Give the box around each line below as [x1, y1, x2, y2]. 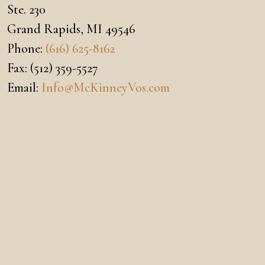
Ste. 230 [7, 2, 46, 18]
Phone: [7, 41, 46, 57]
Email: [7, 80, 41, 96]
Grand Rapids [7, 21, 80, 37]
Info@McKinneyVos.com [41, 80, 170, 96]
